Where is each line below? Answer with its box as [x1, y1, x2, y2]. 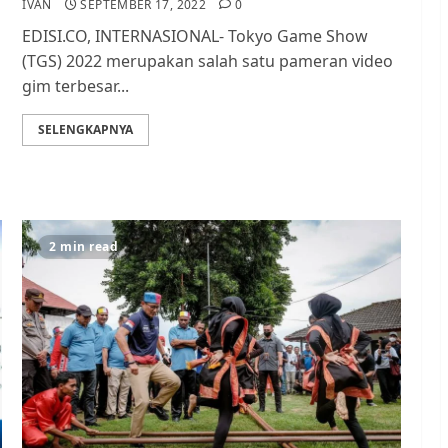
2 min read [49, 238, 119, 255]
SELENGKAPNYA [38, 121, 134, 138]
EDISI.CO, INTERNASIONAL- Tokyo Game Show [22, 25, 369, 47]
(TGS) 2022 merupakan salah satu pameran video [22, 50, 394, 72]
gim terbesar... [22, 75, 130, 97]
